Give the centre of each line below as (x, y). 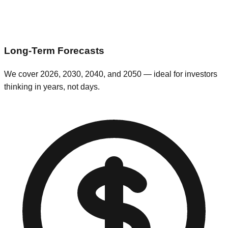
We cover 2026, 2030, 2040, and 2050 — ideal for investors (111, 74)
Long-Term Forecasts (54, 51)
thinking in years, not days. (52, 87)
